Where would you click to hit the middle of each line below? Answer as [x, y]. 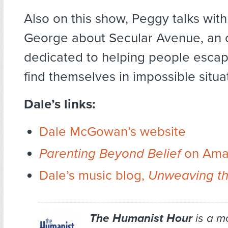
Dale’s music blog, [94, 176]
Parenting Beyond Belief [110, 154]
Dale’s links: [60, 104]
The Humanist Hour [141, 218]
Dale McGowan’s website [112, 132]
